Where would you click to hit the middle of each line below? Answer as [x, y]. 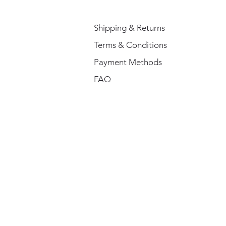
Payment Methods [129, 62]
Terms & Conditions [130, 45]
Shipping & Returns [129, 27]
